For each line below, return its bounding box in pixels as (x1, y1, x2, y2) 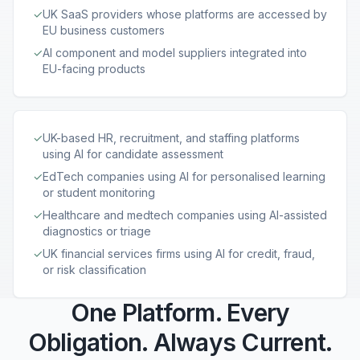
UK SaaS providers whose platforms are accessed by (43, 7, 327, 21)
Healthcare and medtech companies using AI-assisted (43, 208, 327, 222)
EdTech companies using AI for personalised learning (43, 170, 325, 183)
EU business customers (43, 23, 165, 37)
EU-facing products (43, 62, 145, 76)
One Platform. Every (70, 298, 290, 327)
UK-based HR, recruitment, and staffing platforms (43, 131, 300, 145)
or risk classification (43, 263, 146, 276)
